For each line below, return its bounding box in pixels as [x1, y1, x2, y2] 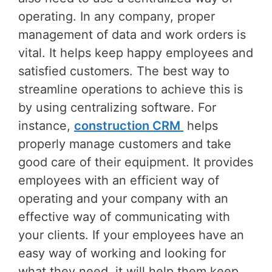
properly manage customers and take [18, 137, 231, 152]
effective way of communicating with [18, 209, 230, 225]
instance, [18, 118, 74, 134]
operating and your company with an [18, 191, 228, 206]
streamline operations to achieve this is [18, 82, 243, 97]
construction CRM [74, 118, 183, 134]
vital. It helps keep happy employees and [18, 46, 253, 61]
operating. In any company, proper [18, 9, 215, 24]
